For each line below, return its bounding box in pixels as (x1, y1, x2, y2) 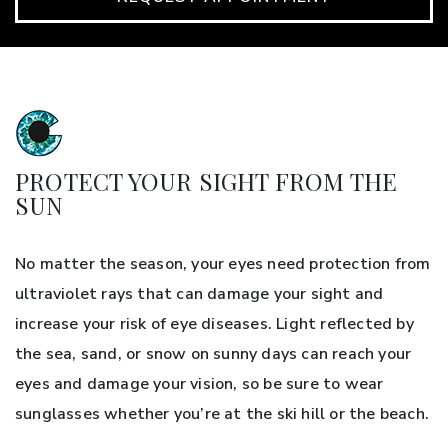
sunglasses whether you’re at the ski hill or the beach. (15, 402, 430, 425)
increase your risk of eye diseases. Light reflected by (15, 312, 414, 335)
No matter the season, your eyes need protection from (15, 252, 431, 275)
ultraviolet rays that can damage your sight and (15, 282, 384, 305)
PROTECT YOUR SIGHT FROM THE (15, 164, 398, 197)
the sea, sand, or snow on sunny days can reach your (15, 342, 412, 365)
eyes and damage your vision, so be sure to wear (15, 372, 384, 395)
